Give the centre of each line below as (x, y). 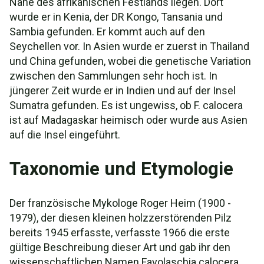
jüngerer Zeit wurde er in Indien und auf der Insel (123, 90)
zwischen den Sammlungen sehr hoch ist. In (113, 76)
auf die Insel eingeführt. (65, 135)
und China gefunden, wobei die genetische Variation (130, 61)
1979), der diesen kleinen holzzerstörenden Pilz (121, 218)
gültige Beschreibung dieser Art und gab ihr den (120, 247)
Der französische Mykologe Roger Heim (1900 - (120, 203)
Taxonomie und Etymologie (121, 169)
